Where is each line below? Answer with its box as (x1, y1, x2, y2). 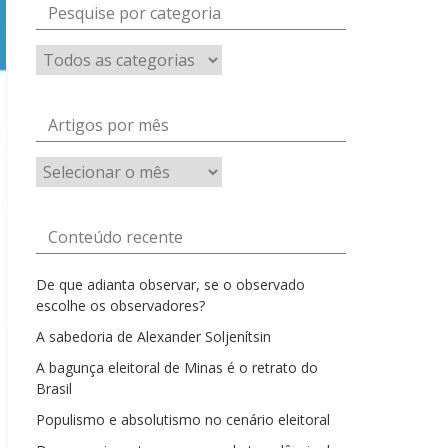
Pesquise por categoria (48, 2, 221, 24)
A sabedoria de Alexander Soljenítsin (36, 327, 271, 346)
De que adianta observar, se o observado (36, 275, 305, 294)
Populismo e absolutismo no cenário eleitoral (36, 410, 330, 429)
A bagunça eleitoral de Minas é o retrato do (36, 358, 318, 377)
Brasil (36, 379, 72, 398)
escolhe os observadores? (36, 296, 205, 315)
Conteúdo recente (48, 226, 183, 248)
